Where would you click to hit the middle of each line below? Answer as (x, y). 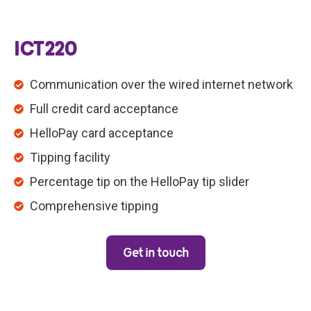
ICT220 (45, 50)
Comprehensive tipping (94, 206)
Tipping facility (70, 158)
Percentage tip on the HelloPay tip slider (139, 182)
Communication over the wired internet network (161, 85)
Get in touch (155, 253)
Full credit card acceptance (104, 109)
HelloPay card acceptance (101, 133)
